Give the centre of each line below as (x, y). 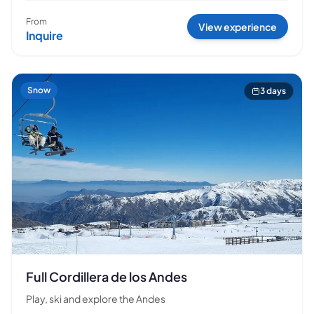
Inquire (45, 35)
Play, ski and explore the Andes (96, 299)
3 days (273, 90)
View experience (238, 26)
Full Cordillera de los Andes (107, 277)
